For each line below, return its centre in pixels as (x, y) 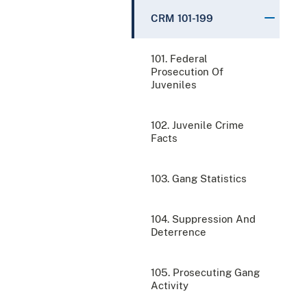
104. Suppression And (203, 219)
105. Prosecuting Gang (205, 272)
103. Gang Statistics (199, 178)
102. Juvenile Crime (197, 125)
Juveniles (174, 84)
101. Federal (179, 58)
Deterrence (179, 232)
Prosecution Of (187, 71)
